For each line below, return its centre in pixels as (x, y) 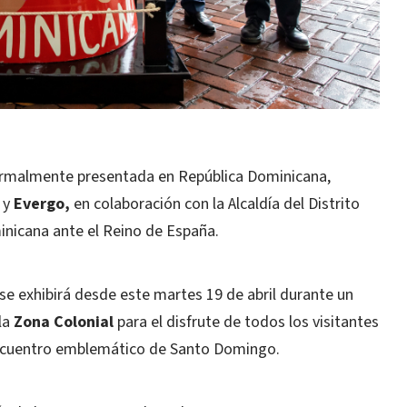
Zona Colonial (64, 322)
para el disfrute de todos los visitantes (246, 322)
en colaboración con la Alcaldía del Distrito (215, 204)
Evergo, (42, 204)
